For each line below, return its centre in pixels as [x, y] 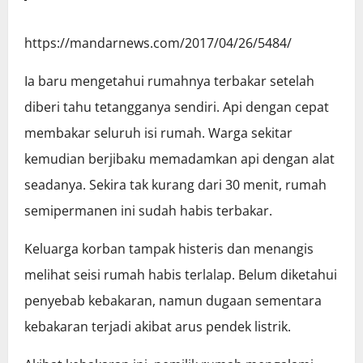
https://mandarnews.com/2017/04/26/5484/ [158, 43]
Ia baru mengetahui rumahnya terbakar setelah [169, 81]
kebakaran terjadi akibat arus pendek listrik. [158, 327]
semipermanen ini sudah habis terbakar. [148, 211]
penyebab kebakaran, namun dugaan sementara [173, 301]
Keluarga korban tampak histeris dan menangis [169, 249]
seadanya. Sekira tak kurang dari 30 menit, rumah [175, 185]
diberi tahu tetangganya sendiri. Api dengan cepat [177, 107]
